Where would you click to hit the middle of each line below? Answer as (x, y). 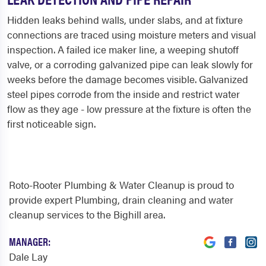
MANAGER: (30, 242)
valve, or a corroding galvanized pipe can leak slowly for (130, 64)
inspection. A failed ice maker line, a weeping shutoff (123, 50)
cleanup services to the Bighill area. (87, 215)
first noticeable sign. (51, 124)
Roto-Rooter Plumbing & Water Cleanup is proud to (121, 185)
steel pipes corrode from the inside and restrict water (123, 94)
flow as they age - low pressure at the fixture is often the (129, 109)
